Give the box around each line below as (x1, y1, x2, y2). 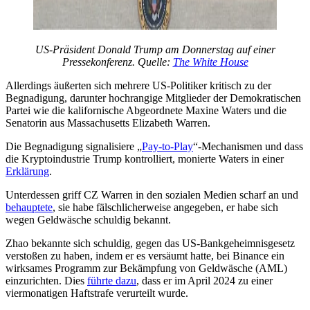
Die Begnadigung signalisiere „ (6, 140, 142, 152)
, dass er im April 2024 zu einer (136, 274, 273, 286)
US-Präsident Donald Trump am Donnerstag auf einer (35, 43, 275, 55)
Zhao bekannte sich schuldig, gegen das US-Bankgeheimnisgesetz (6, 237, 295, 249)
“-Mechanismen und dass (193, 140, 303, 152)
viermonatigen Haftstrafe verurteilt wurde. (6, 286, 188, 299)
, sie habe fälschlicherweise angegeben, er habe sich (53, 201, 278, 213)
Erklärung (6, 165, 49, 177)
